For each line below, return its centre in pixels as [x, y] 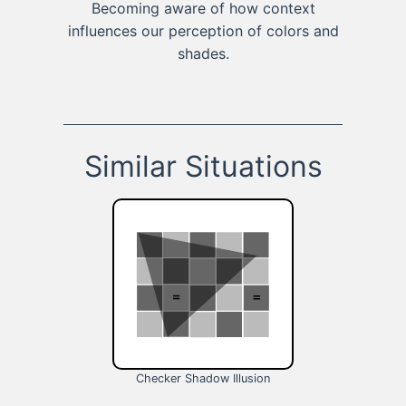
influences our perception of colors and [203, 30]
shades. [203, 53]
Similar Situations [203, 167]
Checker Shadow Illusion [203, 378]
